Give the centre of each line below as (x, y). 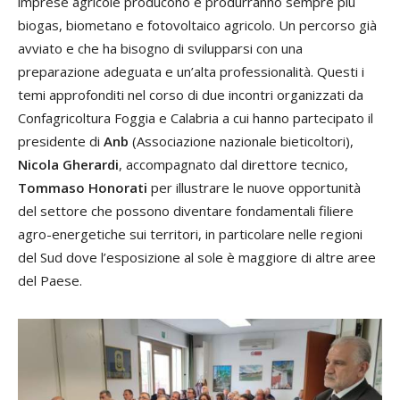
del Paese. (50, 281)
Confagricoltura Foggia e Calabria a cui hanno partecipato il (196, 118)
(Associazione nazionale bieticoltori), (241, 142)
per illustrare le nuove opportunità (254, 188)
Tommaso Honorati (83, 188)
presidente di (61, 142)
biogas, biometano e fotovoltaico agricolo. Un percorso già (197, 25)
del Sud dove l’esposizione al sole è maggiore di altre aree (197, 258)
